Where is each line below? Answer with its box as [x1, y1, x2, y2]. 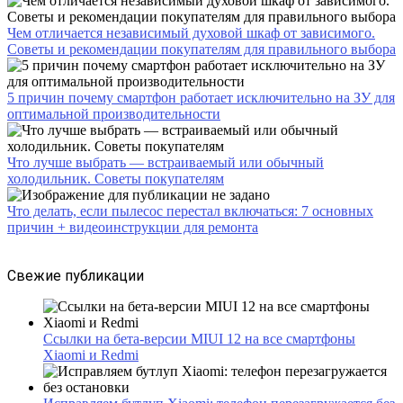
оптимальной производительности [7, 105, 220, 121]
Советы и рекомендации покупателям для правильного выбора [7, 40, 396, 57]
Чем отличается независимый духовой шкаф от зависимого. [7, 24, 375, 40]
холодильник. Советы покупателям [7, 170, 224, 186]
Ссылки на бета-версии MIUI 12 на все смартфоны [43, 330, 355, 346]
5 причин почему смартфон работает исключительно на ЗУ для [7, 89, 395, 105]
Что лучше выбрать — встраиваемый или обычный [7, 154, 324, 170]
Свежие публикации [7, 266, 144, 284]
